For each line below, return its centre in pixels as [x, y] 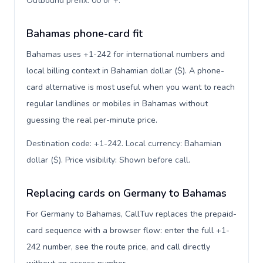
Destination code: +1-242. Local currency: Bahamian [124, 144]
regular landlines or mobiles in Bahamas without [117, 104]
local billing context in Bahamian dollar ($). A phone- [125, 71]
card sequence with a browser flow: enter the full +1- [128, 230]
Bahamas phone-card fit [85, 33]
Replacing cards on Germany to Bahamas [127, 193]
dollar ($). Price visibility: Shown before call [107, 160]
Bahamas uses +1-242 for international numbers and [126, 54]
